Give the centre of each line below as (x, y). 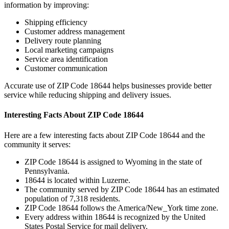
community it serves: (37, 144)
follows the (98, 208)
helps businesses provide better (161, 86)
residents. (104, 198)
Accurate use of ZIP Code (47, 86)
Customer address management (75, 32)
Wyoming (141, 162)
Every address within (60, 217)
